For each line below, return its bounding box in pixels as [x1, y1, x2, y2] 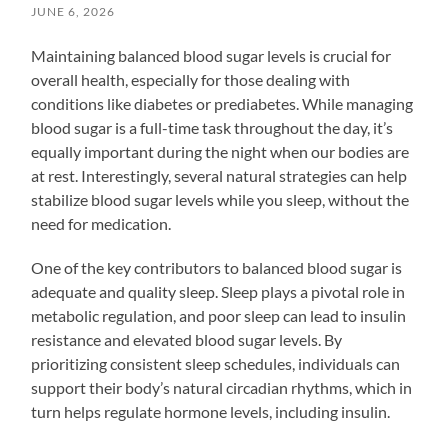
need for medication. [31, 213, 172, 233]
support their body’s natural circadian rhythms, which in [31, 377, 413, 397]
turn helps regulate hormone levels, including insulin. [31, 401, 391, 421]
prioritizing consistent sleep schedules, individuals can [31, 353, 401, 373]
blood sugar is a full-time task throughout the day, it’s [31, 117, 394, 137]
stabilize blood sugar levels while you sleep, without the [31, 189, 410, 209]
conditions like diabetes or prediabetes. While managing [31, 93, 414, 113]
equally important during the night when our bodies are [31, 141, 410, 161]
